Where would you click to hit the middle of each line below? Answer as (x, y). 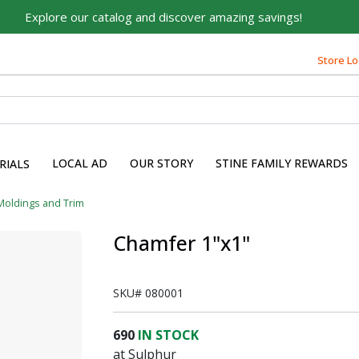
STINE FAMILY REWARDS (282, 163)
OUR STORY (161, 163)
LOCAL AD (80, 163)
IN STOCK (169, 335)
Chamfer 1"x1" (182, 242)
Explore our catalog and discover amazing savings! (163, 17)
